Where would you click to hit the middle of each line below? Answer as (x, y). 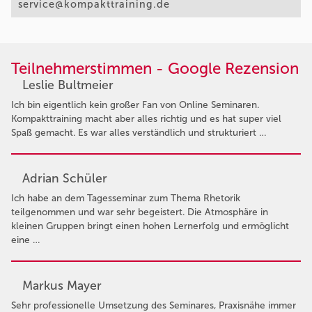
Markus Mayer (62, 285)
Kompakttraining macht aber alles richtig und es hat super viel (146, 118)
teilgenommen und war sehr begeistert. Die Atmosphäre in (140, 212)
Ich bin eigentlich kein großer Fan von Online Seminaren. (135, 104)
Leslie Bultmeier (68, 85)
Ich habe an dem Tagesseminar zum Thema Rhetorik (126, 198)
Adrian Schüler (65, 178)
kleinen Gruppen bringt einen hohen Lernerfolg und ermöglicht (150, 226)
